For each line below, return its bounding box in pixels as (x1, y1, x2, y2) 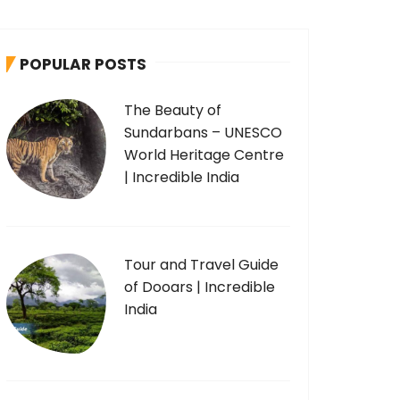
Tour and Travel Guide (124, 254, 279, 275)
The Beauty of (124, 100, 221, 121)
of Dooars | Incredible (124, 277, 275, 297)
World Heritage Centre (124, 145, 284, 165)
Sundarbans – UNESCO (124, 122, 282, 143)
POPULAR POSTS (20, 54, 146, 75)
